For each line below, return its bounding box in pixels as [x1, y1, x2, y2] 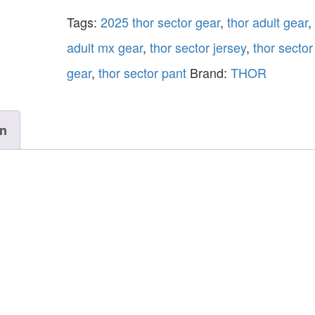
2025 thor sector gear [100, 12, 220, 31]
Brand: [189, 63, 231, 82]
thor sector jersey [149, 37, 246, 56]
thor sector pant [98, 63, 186, 82]
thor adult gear [226, 12, 308, 31]
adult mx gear [66, 37, 143, 56]
